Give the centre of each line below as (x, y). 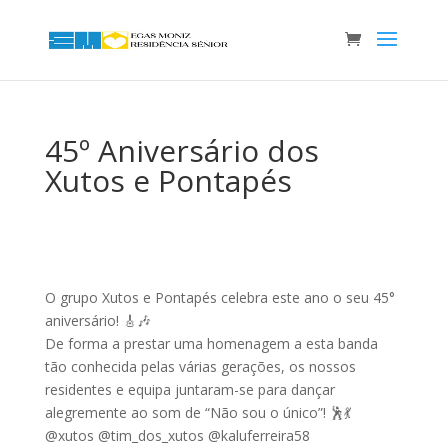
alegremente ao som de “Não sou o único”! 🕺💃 (197, 412)
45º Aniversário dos (181, 150)
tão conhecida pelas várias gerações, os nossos (200, 366)
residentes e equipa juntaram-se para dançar (189, 389)
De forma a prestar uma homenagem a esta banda (211, 343)
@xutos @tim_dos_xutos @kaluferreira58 (177, 435)
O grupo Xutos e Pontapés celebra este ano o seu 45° (219, 297)
